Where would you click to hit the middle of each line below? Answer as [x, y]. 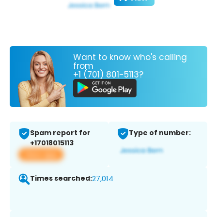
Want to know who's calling [130, 57]
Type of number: [160, 133]
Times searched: [61, 178]
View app [41, 155]
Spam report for [60, 133]
